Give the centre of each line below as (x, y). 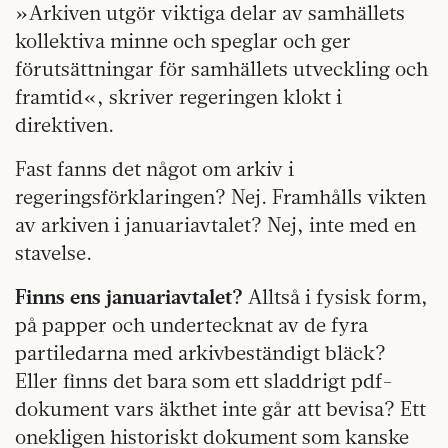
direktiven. (64, 124)
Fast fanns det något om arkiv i (154, 168)
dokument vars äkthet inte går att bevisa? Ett (220, 408)
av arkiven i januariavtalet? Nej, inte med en (215, 224)
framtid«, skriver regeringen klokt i (178, 96)
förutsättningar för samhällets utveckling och (221, 68)
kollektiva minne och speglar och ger (183, 40)
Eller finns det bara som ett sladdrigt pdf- (204, 380)
